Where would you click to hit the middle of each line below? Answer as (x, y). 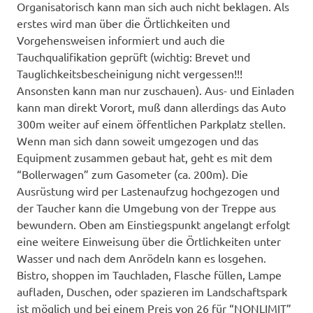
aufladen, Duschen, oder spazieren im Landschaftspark (152, 292)
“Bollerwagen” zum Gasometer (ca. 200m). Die (132, 174)
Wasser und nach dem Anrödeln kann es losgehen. (141, 258)
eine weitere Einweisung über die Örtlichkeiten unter (149, 241)
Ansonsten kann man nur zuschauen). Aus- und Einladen (155, 90)
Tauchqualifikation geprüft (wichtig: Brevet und (133, 57)
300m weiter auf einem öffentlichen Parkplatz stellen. (151, 124)
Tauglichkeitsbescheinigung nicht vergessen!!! (130, 74)
